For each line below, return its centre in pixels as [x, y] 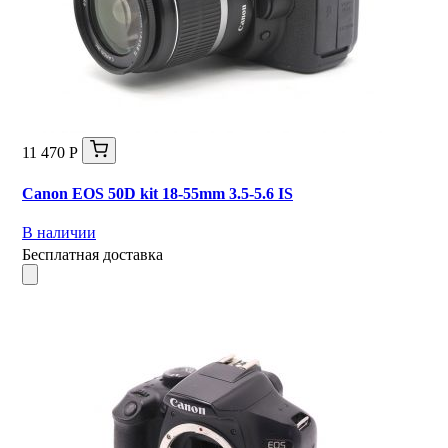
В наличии [59, 233]
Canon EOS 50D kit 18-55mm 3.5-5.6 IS [157, 194]
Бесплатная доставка [92, 255]
